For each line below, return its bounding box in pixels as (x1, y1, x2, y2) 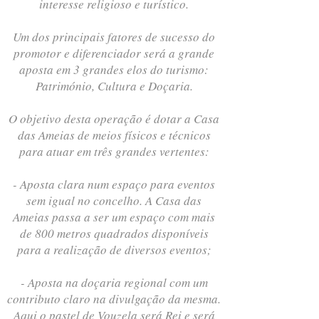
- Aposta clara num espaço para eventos (13, 176, 215, 192)
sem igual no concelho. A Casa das (26, 192, 202, 209)
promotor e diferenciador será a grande (14, 45, 214, 61)
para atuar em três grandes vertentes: (19, 143, 209, 159)
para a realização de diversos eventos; (16, 241, 211, 258)
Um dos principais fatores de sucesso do (13, 28, 215, 45)
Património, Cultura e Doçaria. (35, 78, 193, 94)
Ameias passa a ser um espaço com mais (13, 209, 215, 225)
